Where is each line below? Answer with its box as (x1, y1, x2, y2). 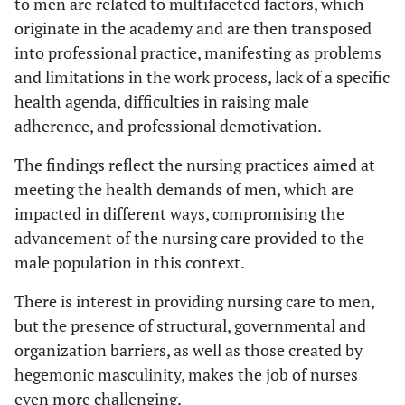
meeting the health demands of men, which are (14, 177, 353, 200)
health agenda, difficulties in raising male (14, 89, 309, 112)
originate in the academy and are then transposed (14, 16, 372, 39)
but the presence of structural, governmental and (14, 314, 366, 336)
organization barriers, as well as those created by (14, 338, 363, 361)
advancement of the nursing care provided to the (14, 226, 364, 249)
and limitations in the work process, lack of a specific (14, 65, 390, 88)
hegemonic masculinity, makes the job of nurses (14, 363, 358, 385)
